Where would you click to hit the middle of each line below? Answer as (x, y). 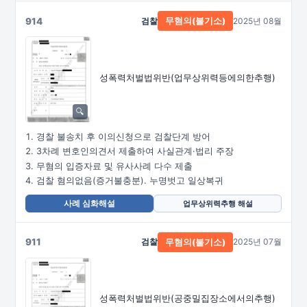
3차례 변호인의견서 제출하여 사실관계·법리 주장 (135, 151)
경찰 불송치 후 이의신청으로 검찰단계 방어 (123, 136)
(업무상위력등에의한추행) (223, 77)
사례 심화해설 (89, 203)
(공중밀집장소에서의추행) (223, 298)
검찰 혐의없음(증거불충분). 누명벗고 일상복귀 (130, 181)
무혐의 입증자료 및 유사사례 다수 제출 (114, 166)
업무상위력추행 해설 (218, 203)
